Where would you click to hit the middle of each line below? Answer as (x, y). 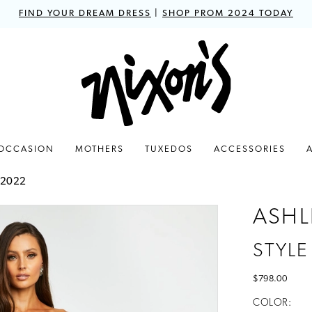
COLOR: (272, 304)
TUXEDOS (169, 149)
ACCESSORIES (249, 149)
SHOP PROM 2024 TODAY (228, 14)
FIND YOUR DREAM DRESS (85, 14)
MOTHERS (99, 149)
